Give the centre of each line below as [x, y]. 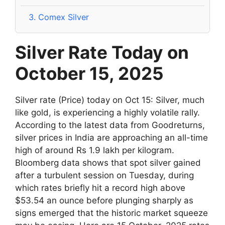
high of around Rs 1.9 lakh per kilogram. [95, 150]
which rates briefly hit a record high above [100, 188]
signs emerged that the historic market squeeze [111, 213]
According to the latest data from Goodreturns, [110, 125]
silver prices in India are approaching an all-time [111, 137]
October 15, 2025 [89, 73]
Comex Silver [63, 17]
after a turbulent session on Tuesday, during [104, 175]
